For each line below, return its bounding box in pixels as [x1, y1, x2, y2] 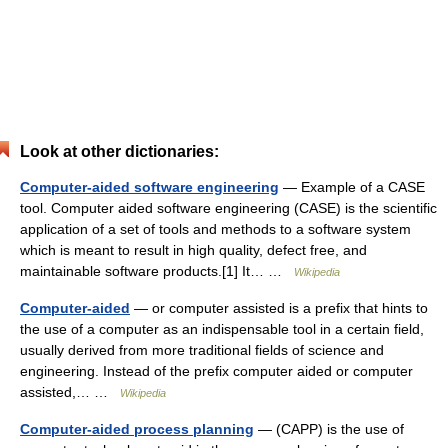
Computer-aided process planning [20, 420, 254, 437]
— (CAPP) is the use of [254, 420, 404, 437]
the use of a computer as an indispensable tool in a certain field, [20, 320, 424, 337]
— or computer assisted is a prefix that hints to [130, 299, 428, 316]
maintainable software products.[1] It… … [20, 262, 294, 279]
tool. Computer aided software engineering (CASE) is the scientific [20, 199, 437, 216]
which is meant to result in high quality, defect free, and [20, 241, 367, 258]
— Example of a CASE [279, 178, 425, 195]
